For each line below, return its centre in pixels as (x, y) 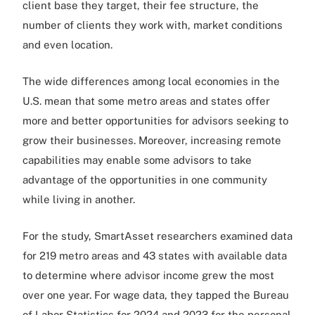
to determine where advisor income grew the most (148, 275)
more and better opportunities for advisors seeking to (155, 120)
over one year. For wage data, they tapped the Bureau (156, 295)
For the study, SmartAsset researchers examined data (157, 236)
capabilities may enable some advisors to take (137, 160)
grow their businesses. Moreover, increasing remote (152, 140)
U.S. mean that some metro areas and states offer (146, 101)
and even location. (67, 44)
